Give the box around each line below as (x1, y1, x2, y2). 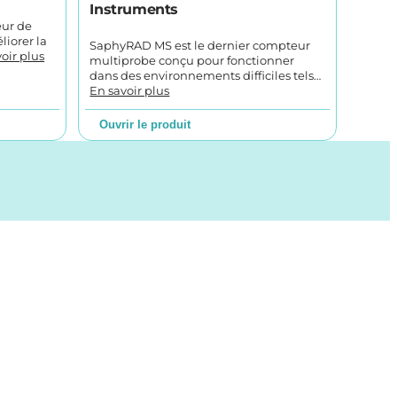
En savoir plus (90, 83, 170, 97)
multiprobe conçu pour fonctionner (90, 53, 295, 67)
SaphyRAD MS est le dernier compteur (90, 38, 311, 52)
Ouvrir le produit (99, 118, 191, 132)
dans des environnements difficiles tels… (90, 68, 322, 82)
